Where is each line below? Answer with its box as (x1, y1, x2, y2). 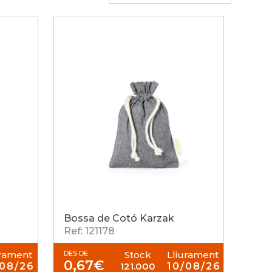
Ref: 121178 (64, 225, 115, 237)
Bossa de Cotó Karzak (64, 212, 175, 224)
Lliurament (167, 249, 219, 260)
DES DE (64, 249, 89, 257)
